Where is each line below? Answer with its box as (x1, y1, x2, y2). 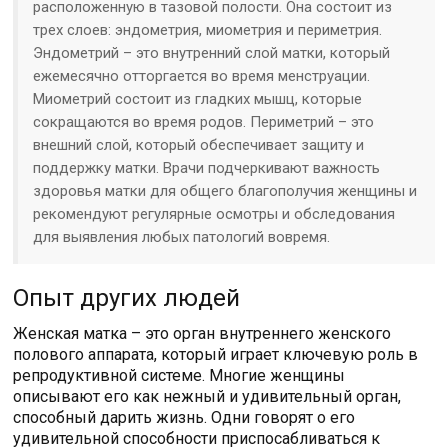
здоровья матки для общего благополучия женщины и (33, 182, 418, 200)
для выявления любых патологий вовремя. (33, 228, 331, 246)
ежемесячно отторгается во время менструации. (33, 67, 371, 85)
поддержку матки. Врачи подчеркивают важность (33, 159, 381, 177)
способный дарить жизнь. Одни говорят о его (13, 408, 356, 427)
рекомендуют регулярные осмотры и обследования (33, 205, 396, 223)
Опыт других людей (13, 284, 241, 312)
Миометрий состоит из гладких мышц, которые (33, 90, 363, 108)
